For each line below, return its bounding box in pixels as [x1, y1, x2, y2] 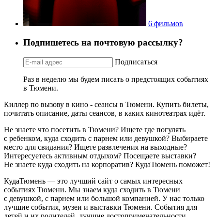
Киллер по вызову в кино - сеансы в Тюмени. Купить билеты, [4, 100, 209, 108]
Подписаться [115, 57, 157, 66]
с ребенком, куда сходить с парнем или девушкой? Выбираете [4, 134, 208, 142]
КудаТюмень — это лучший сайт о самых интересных [4, 176, 183, 185]
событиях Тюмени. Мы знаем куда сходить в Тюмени [4, 185, 180, 194]
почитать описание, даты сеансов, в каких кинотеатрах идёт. [4, 108, 205, 117]
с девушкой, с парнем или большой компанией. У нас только [4, 194, 204, 202]
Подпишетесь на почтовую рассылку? [23, 37, 183, 47]
